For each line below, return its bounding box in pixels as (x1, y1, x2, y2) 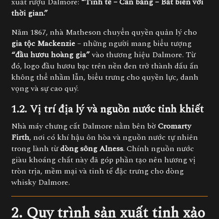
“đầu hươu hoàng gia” (11, 49, 90, 61)
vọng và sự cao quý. (11, 83, 79, 94)
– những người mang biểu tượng (75, 38, 192, 49)
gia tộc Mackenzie (11, 38, 75, 49)
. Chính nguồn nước (123, 143, 194, 154)
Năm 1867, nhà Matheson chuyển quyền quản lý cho (11, 26, 197, 38)
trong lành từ (11, 143, 60, 154)
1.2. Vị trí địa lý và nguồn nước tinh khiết (11, 101, 203, 117)
